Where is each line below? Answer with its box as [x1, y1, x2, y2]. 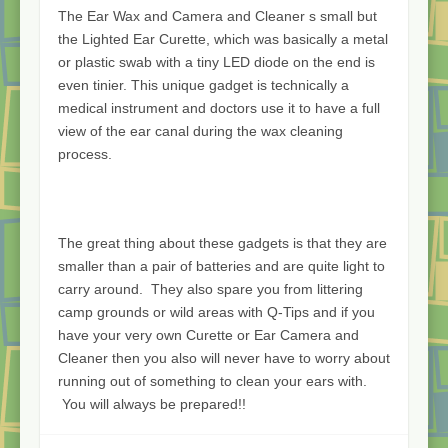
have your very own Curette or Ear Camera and [58, 326, 359, 343]
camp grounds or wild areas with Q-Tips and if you [58, 303, 375, 320]
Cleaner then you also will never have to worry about [58, 349, 390, 366]
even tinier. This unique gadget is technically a [58, 76, 349, 93]
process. [58, 145, 112, 162]
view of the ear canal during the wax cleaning [58, 122, 343, 139]
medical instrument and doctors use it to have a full [58, 99, 380, 116]
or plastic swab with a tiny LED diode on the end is [58, 53, 375, 70]
